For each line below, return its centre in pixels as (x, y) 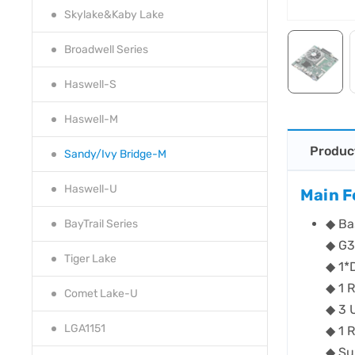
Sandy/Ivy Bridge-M (115, 155)
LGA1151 (85, 329)
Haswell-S (90, 85)
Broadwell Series (106, 50)
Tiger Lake (90, 259)
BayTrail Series (101, 224)
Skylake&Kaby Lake (114, 15)
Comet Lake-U (101, 294)
